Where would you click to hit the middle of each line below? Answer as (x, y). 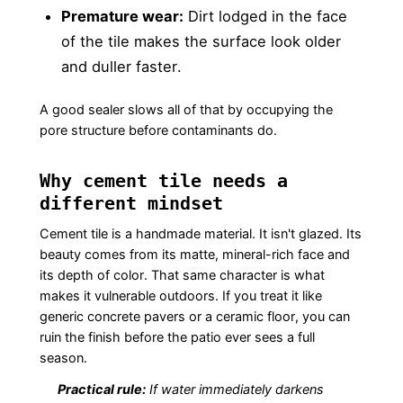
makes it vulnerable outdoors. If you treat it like (180, 296)
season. (63, 358)
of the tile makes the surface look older (201, 42)
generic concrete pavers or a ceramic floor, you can (194, 317)
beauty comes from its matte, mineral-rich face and (194, 255)
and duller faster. (121, 67)
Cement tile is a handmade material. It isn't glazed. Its (200, 234)
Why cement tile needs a (163, 181)
